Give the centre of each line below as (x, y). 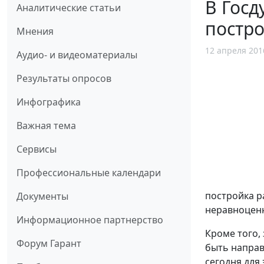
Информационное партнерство (90, 220)
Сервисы (37, 149)
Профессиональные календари (89, 172)
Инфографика (49, 102)
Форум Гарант (49, 243)
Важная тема (46, 125)
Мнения (35, 31)
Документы (42, 196)
